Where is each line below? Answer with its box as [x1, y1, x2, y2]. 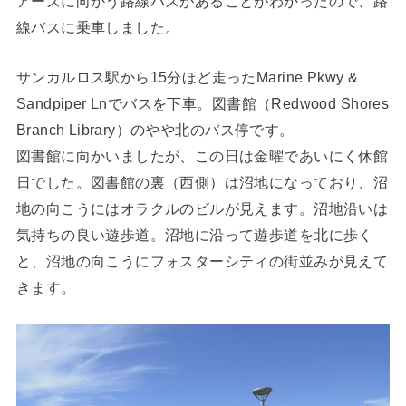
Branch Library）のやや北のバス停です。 [15, 121, 295, 138]
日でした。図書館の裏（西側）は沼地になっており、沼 [15, 173, 389, 190]
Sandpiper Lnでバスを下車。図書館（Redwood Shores [15, 94, 390, 111]
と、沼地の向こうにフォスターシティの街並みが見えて [15, 252, 389, 269]
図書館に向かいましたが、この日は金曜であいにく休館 [15, 147, 389, 164]
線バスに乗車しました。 [15, 18, 180, 35]
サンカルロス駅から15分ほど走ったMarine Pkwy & [15, 68, 359, 85]
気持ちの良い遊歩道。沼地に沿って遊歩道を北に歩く [15, 226, 373, 243]
